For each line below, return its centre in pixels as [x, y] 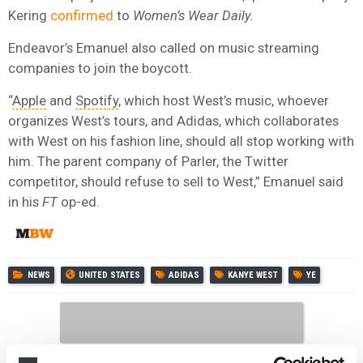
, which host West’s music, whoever [224, 100]
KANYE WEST [253, 275]
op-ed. [79, 201]
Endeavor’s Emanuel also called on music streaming [164, 47]
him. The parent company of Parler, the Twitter [148, 161]
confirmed [82, 15]
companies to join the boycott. [100, 68]
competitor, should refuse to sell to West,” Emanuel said [176, 181]
